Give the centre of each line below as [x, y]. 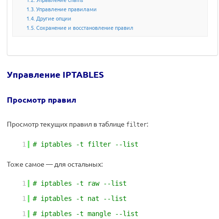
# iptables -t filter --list [86, 144]
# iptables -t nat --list [80, 198]
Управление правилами [67, 9]
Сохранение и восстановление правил [85, 28]
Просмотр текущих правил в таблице [66, 124]
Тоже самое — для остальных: [55, 164]
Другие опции [54, 18]
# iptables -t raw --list [80, 183]
